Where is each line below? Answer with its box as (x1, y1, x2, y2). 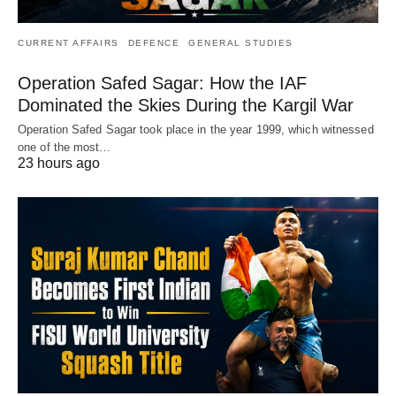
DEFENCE (127, 37, 179, 48)
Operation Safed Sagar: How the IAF (18, 72, 307, 93)
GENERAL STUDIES (188, 37, 293, 48)
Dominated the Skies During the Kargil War (18, 95, 354, 115)
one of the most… (18, 140, 111, 154)
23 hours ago (18, 155, 100, 171)
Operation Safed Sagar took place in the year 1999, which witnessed (18, 122, 374, 136)
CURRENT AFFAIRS (18, 37, 119, 48)
